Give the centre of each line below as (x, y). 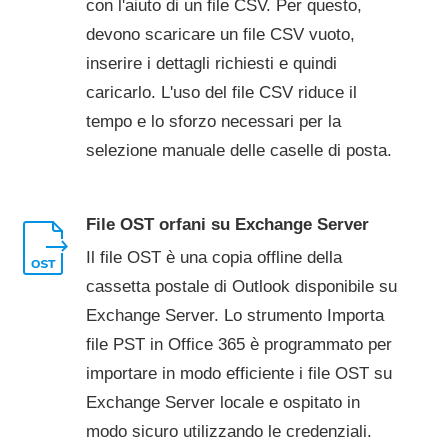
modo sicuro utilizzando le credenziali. (229, 431)
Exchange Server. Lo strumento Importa (235, 315)
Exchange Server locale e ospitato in (223, 402)
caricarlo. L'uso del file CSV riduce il (221, 92)
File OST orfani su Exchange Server (227, 224)
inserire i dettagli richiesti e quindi (211, 63)
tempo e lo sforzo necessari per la (213, 121)
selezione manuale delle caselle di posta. (239, 150)
